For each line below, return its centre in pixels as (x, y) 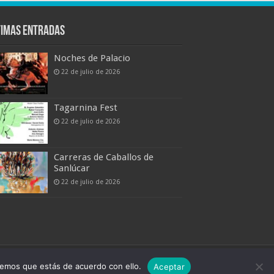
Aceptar (169, 266)
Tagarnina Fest (86, 108)
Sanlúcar (72, 168)
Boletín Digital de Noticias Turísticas (109, 265)
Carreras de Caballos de (104, 157)
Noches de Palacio (92, 58)
